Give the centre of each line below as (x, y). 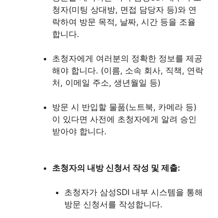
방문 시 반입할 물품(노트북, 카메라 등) (124, 107)
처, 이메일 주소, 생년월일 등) (106, 82)
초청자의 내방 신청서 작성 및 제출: (116, 168)
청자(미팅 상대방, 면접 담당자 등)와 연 (124, 9)
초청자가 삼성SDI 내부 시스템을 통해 (134, 192)
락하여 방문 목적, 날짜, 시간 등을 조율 (124, 22)
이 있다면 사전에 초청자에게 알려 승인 (124, 119)
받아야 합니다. (79, 131)
